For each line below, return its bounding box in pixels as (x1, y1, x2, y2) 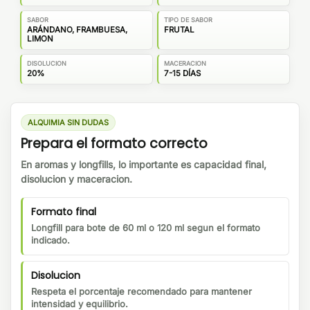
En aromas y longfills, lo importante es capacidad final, (21, 158, 266, 171)
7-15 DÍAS (164, 68, 201, 78)
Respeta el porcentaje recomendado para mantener (31, 286, 252, 298)
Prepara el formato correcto (21, 134, 208, 154)
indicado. (31, 235, 70, 246)
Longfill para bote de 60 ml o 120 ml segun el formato (31, 222, 260, 234)
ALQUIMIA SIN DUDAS (28, 117, 109, 127)
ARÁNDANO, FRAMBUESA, (27, 24, 127, 35)
